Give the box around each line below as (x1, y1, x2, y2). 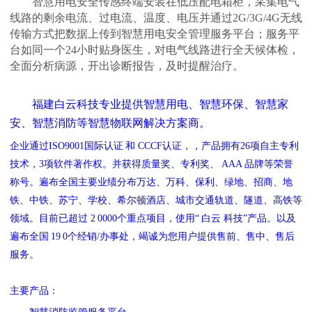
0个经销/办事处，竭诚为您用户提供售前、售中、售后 (62, 231, 295, 242)
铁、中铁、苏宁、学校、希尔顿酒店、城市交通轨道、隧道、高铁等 (9, 195, 302, 206)
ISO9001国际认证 (48, 141, 123, 152)
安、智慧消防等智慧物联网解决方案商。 (9, 116, 210, 129)
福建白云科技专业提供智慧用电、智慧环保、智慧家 (31, 97, 288, 110)
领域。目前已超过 (9, 213, 88, 224)
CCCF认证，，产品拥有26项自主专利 (137, 141, 299, 152)
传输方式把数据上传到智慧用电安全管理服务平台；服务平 (9, 27, 299, 40)
